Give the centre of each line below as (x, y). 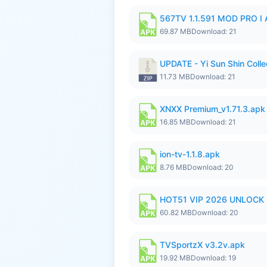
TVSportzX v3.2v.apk (202, 245)
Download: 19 (213, 258)
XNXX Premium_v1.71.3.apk (212, 109)
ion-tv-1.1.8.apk (190, 154)
